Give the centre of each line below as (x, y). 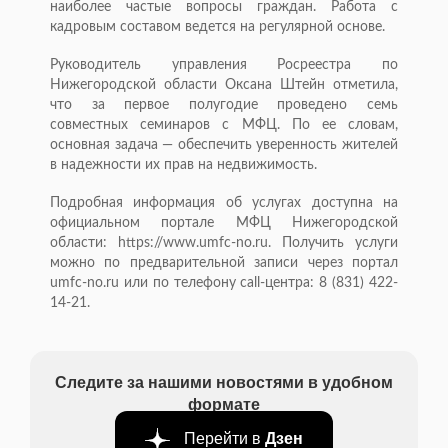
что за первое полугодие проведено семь (224, 105)
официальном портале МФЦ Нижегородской (224, 223)
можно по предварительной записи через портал (224, 263)
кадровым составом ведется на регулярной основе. (217, 27)
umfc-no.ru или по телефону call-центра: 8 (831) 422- (224, 283)
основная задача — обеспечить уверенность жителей (224, 145)
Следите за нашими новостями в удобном (224, 382)
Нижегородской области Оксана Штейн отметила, (224, 85)
